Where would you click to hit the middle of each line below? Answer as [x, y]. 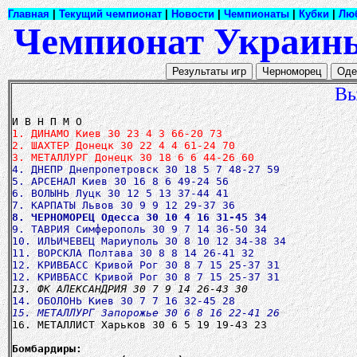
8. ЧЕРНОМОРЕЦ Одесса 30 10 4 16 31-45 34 [139, 217]
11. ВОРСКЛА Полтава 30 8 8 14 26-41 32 [133, 253]
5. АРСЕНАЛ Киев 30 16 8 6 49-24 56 [120, 181]
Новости [193, 14]
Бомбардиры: [47, 349]
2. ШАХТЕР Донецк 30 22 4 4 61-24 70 [124, 145]
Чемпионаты [257, 14]
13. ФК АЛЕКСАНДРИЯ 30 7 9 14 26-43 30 [130, 289]
